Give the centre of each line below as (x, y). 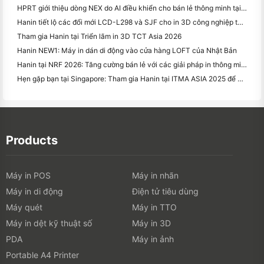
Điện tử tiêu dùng (165, 192)
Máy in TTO (154, 207)
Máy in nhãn (155, 176)
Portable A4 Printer (42, 255)
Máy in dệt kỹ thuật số (49, 223)
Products (32, 141)
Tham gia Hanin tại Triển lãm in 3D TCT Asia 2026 (99, 37)
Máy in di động (34, 192)
